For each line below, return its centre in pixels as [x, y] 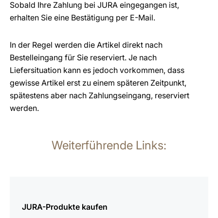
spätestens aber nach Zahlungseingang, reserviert [100, 95]
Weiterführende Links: [109, 145]
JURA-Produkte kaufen [65, 207]
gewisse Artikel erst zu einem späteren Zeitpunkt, [98, 83]
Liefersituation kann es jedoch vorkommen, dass [97, 70]
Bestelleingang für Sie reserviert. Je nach [83, 57]
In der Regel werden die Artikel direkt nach [86, 45]
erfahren [25, 195]
